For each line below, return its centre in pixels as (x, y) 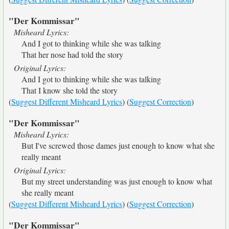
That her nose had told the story (72, 54)
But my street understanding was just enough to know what (117, 181)
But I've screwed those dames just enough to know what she (118, 145)
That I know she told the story (70, 90)
